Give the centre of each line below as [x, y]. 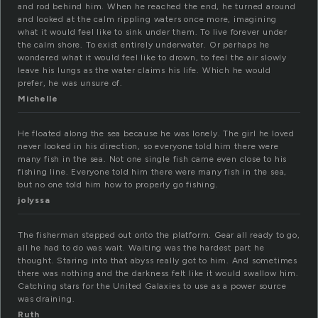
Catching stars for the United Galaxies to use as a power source [152, 286]
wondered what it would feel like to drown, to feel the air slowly [152, 58]
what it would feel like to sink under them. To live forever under [153, 32]
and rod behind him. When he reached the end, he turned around [157, 7]
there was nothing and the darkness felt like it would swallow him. [158, 274]
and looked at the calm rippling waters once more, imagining [148, 20]
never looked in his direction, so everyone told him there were [148, 147]
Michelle [38, 99]
